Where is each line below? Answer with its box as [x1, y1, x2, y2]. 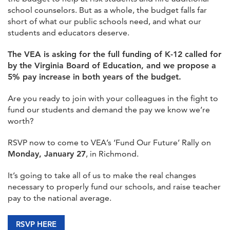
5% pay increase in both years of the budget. [8, 71, 181, 82]
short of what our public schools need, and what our [8, 16, 201, 26]
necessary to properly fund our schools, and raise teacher [8, 181, 221, 191]
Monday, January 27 [8, 148, 86, 159]
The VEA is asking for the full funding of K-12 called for [8, 49, 221, 59]
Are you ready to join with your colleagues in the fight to [8, 93, 218, 103]
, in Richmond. [86, 148, 139, 159]
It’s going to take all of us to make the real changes [8, 170, 196, 180]
